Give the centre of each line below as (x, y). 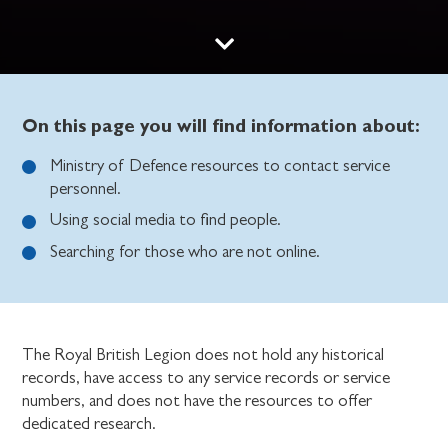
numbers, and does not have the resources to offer (197, 400)
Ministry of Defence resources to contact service (220, 165)
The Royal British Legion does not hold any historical (203, 354)
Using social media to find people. (166, 220)
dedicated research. (89, 423)
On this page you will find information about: (221, 124)
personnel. (86, 188)
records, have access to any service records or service (206, 377)
